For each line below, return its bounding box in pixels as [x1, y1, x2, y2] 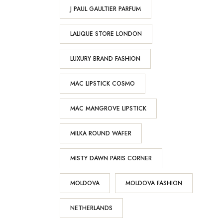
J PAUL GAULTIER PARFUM [70, 4, 141, 13]
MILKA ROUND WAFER [70, 129, 131, 138]
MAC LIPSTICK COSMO [70, 79, 135, 88]
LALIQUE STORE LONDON [70, 29, 142, 38]
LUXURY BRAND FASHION [70, 54, 140, 63]
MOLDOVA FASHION [125, 179, 182, 188]
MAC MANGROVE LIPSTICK [70, 104, 146, 113]
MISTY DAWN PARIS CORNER [70, 154, 152, 163]
